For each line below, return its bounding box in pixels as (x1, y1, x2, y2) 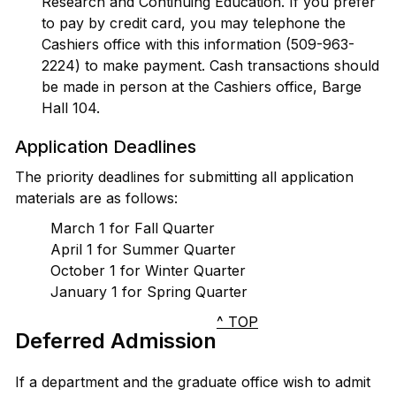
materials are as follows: (15, 189, 178, 207)
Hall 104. (42, 99, 100, 117)
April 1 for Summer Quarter (50, 240, 236, 258)
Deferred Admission (15, 328, 217, 354)
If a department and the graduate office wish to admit (15, 373, 370, 391)
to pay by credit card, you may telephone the (42, 14, 346, 32)
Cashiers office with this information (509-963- (42, 35, 354, 53)
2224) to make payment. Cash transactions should (42, 57, 379, 74)
